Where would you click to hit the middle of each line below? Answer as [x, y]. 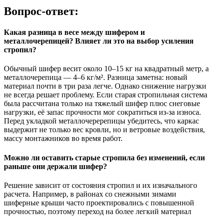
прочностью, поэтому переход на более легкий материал [98, 212]
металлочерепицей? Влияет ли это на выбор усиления [99, 41]
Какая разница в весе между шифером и [74, 32]
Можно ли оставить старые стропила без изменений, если [104, 157]
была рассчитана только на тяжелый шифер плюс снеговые [102, 104]
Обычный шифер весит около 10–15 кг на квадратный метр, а [106, 69]
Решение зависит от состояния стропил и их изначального [101, 186]
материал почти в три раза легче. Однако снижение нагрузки [105, 86]
